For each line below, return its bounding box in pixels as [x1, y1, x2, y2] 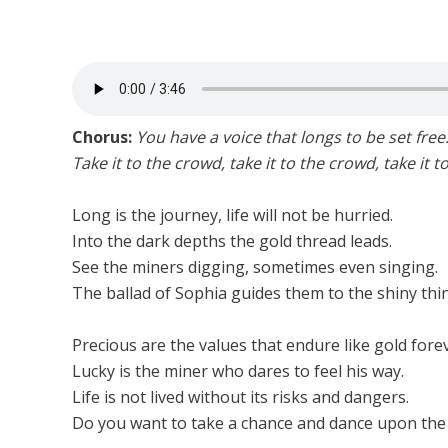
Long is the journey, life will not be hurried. [72, 204, 393, 226]
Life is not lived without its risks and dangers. [72, 386, 409, 408]
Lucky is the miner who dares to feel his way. [72, 360, 404, 382]
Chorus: [72, 126, 132, 148]
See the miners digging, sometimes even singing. [72, 256, 438, 278]
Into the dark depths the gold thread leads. [72, 230, 392, 252]
